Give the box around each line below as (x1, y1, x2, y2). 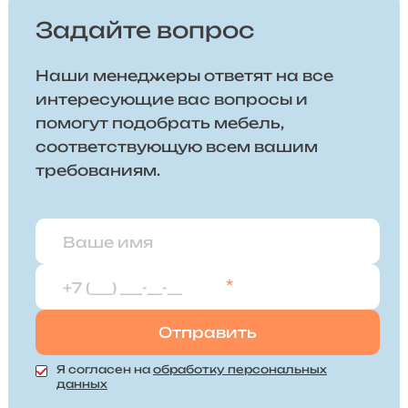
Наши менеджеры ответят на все (35, 66, 333, 86)
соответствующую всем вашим (35, 138, 318, 157)
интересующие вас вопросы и (35, 90, 308, 109)
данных (56, 377, 107, 392)
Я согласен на (56, 362, 153, 377)
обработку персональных (152, 362, 327, 377)
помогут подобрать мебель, (35, 114, 283, 133)
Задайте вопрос (35, 16, 254, 45)
